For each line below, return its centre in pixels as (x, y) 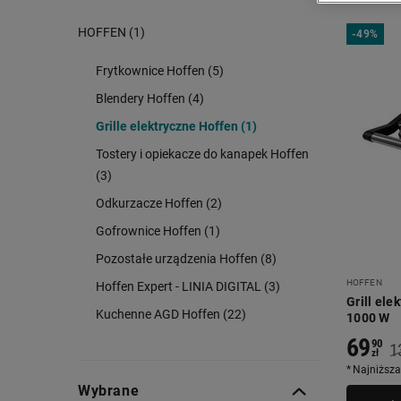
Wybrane (109, 391)
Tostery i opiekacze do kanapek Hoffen (202, 154)
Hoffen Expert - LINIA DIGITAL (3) (188, 286)
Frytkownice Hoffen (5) (160, 71)
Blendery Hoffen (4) (150, 98)
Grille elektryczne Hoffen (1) (176, 126)
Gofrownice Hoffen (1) (158, 231)
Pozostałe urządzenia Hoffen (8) (186, 259)
